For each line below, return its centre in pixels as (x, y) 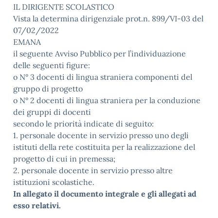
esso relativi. (37, 205)
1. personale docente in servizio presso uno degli (101, 135)
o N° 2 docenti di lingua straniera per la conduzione (107, 100)
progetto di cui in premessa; (64, 159)
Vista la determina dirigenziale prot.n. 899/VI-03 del (108, 18)
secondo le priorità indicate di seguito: (83, 124)
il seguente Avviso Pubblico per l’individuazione (100, 54)
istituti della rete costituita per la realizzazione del (104, 147)
